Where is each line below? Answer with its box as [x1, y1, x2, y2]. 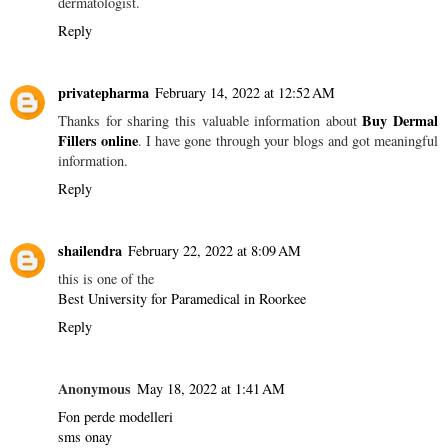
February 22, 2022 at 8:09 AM [128, 240, 301, 260]
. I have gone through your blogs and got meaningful [138, 130, 439, 150]
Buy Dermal [362, 109, 438, 131]
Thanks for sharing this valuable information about [58, 110, 363, 130]
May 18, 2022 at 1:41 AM [137, 378, 285, 398]
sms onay [58, 426, 112, 446]
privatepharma [58, 81, 149, 103]
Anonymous [58, 377, 131, 399]
